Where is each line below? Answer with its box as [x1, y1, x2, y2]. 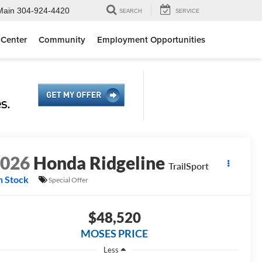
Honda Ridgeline [33, 152, 166, 174]
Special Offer [49, 175, 89, 184]
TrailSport [168, 160, 209, 172]
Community [39, 33, 85, 46]
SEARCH [119, 8, 142, 15]
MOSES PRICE [81, 227, 148, 240]
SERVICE [175, 8, 199, 15]
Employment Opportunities [97, 33, 205, 46]
